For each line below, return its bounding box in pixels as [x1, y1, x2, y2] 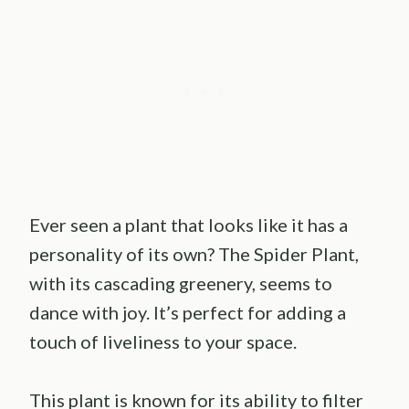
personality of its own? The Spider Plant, [29, 242, 359, 265]
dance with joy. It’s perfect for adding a [29, 300, 346, 323]
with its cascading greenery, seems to [29, 271, 332, 294]
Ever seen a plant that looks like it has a [29, 213, 348, 236]
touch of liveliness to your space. [29, 330, 297, 352]
